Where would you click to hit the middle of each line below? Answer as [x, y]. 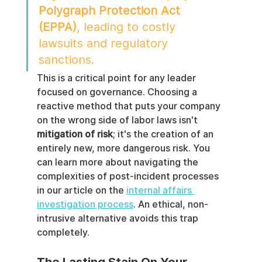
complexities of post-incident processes [129, 177]
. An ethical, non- [170, 205]
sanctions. [66, 60]
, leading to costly [127, 27]
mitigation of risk [75, 135]
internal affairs [160, 191]
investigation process [85, 205]
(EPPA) [57, 27]
